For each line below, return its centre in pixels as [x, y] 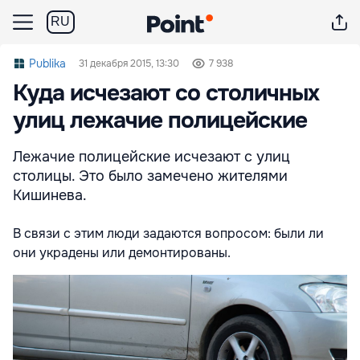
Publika [47, 63]
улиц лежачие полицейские [160, 121]
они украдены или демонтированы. [122, 253]
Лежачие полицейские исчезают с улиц [151, 157]
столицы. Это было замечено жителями [150, 176]
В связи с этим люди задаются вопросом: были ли [168, 233]
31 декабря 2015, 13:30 [129, 63]
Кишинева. [50, 195]
